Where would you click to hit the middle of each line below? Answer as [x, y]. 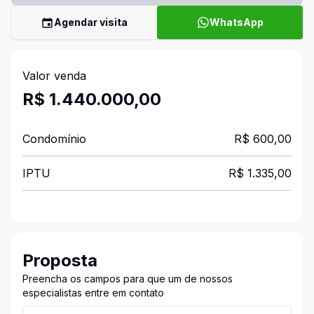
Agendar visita [91, 22]
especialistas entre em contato [93, 293]
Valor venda [54, 76]
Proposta [60, 260]
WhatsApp [236, 22]
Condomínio [54, 139]
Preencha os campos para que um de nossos [128, 279]
